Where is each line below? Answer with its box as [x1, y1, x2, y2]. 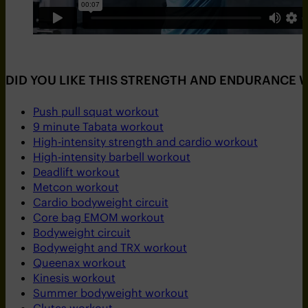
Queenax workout [33, 256, 126, 270]
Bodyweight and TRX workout [33, 241, 187, 255]
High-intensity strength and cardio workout [33, 135, 258, 149]
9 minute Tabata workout [33, 120, 164, 134]
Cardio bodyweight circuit [33, 195, 168, 210]
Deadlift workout [33, 165, 120, 179]
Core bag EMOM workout [33, 210, 164, 225]
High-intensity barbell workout [33, 150, 190, 164]
